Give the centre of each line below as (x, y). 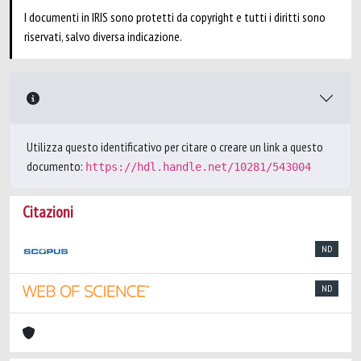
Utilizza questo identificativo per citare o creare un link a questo (175, 147)
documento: (56, 166)
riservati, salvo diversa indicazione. (103, 36)
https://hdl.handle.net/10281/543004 (198, 167)
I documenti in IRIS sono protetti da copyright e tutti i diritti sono (175, 17)
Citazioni (48, 212)
